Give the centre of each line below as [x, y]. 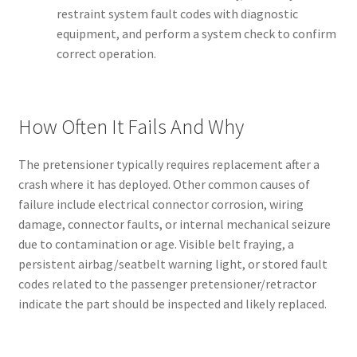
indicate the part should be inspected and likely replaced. [172, 304]
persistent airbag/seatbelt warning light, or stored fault [173, 264]
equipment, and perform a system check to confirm [196, 34]
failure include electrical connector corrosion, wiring [161, 204]
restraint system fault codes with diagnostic [177, 14]
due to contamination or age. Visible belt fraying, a [156, 244]
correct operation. [106, 54]
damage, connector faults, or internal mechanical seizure [174, 224]
